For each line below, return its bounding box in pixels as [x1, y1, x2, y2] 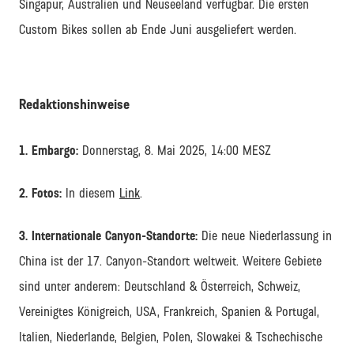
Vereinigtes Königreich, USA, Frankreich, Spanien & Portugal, [19, 305, 319, 319]
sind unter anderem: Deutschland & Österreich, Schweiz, [19, 280, 300, 294]
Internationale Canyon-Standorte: [32, 229, 201, 243]
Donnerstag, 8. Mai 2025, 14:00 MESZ [78, 144, 271, 158]
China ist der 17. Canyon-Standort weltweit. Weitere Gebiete [19, 254, 322, 269]
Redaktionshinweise [19, 96, 130, 112]
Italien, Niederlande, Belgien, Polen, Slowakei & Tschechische [19, 330, 322, 345]
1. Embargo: [19, 144, 78, 158]
